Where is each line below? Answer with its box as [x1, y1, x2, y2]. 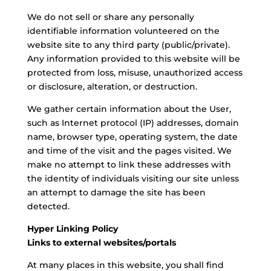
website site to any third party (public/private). [27, 39, 230, 50]
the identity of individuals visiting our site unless [27, 173, 239, 184]
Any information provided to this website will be [27, 53, 240, 64]
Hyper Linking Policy [27, 223, 118, 234]
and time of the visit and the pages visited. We [27, 145, 232, 156]
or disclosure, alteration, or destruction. [27, 81, 197, 92]
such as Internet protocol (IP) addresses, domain [27, 117, 239, 128]
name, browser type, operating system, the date [27, 131, 238, 142]
